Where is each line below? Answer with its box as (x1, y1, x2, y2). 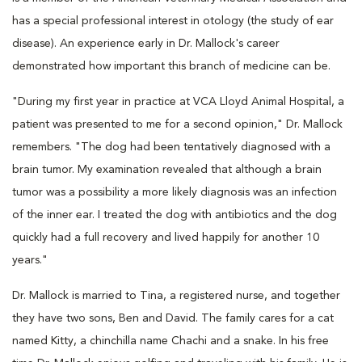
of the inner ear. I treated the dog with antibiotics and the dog (12, 208, 337, 221)
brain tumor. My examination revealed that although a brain (12, 163, 322, 175)
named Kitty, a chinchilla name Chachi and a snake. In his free (12, 335, 329, 347)
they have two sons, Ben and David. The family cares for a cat (12, 312, 334, 324)
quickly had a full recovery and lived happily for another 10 (12, 231, 319, 243)
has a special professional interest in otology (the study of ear (12, 15, 334, 27)
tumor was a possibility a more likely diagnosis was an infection (12, 186, 337, 198)
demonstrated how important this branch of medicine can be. (12, 60, 330, 72)
